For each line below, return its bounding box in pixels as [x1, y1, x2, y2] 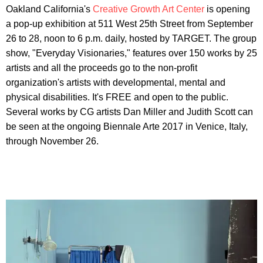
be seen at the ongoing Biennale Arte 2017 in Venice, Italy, [6, 122, 248, 132]
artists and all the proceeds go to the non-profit [6, 63, 197, 73]
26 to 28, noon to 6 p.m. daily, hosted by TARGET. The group [6, 33, 257, 44]
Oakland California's [6, 4, 93, 15]
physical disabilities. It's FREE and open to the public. [6, 92, 228, 103]
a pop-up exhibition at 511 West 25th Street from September [6, 19, 253, 29]
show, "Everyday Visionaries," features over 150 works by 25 [6, 48, 257, 59]
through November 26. [6, 136, 99, 147]
